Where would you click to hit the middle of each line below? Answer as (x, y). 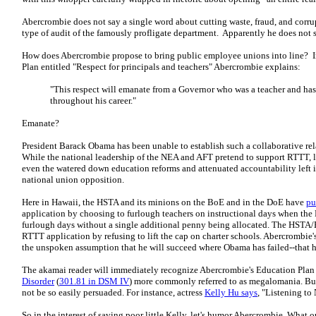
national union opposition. (73, 180)
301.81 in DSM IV (94, 281)
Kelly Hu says (231, 292)
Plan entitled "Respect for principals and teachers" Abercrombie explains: (161, 67)
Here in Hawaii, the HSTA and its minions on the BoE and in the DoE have (164, 202)
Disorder (38, 281)
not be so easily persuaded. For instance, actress (113, 292)
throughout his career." (93, 101)
